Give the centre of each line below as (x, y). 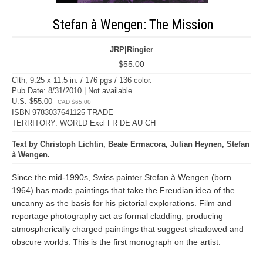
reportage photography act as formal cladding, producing (117, 216)
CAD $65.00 (74, 102)
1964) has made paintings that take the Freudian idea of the (123, 190)
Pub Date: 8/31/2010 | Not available (72, 91)
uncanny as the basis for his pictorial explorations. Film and (122, 203)
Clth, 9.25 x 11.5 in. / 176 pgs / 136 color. (82, 80)
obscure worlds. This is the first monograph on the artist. (116, 242)
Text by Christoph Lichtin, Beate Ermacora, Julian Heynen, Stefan (131, 144)
